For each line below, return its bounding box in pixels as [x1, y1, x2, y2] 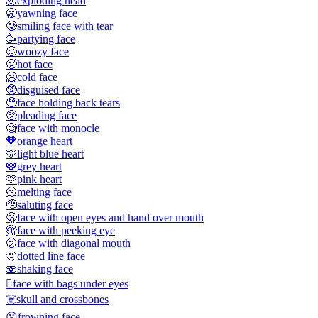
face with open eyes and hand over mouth [17, 211, 204, 224]
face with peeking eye [17, 224, 115, 236]
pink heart [17, 172, 62, 185]
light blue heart [17, 147, 84, 160]
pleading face [17, 109, 77, 121]
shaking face [17, 262, 73, 275]
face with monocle [17, 121, 99, 134]
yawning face [17, 6, 77, 19]
